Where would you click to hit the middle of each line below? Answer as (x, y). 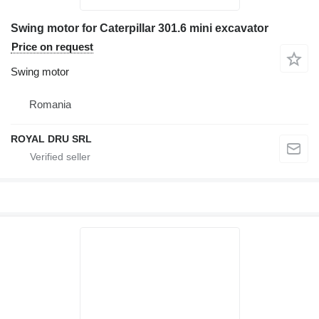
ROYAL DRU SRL (51, 139)
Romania (50, 104)
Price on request (52, 47)
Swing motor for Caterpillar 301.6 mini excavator (140, 28)
